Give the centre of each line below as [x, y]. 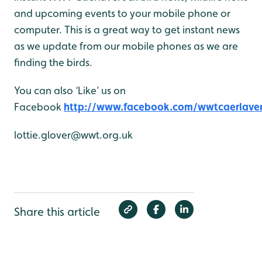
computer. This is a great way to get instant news [127, 29]
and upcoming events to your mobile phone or [122, 13]
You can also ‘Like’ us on [70, 90]
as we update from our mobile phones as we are [126, 46]
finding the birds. [53, 62]
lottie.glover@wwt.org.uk [73, 135]
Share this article [57, 211]
